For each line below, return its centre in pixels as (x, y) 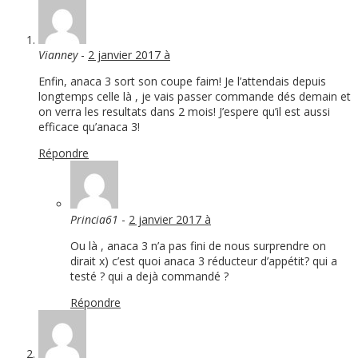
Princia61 (94, 220)
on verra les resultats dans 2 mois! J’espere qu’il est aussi (184, 112)
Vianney (58, 55)
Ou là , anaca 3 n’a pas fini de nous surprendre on (198, 246)
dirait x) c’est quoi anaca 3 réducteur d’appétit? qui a (204, 261)
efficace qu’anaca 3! (89, 127)
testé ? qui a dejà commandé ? (149, 276)
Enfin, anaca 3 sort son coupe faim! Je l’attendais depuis (182, 82)
